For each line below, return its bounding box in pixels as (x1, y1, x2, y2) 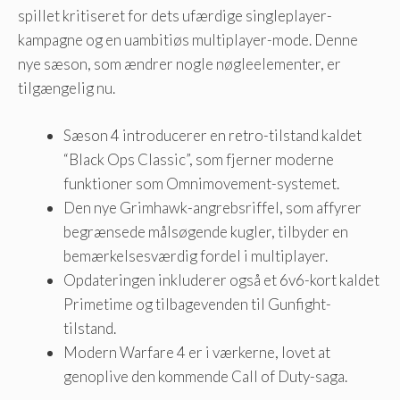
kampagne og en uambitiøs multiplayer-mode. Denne (18, 30, 358, 50)
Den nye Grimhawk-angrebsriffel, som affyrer (63, 197, 362, 217)
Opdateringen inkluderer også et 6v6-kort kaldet (63, 270, 379, 289)
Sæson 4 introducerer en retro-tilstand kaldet (63, 125, 362, 145)
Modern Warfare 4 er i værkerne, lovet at (63, 342, 330, 362)
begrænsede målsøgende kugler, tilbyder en (63, 221, 348, 241)
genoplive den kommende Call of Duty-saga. (63, 366, 347, 386)
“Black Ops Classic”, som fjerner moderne (63, 149, 334, 169)
